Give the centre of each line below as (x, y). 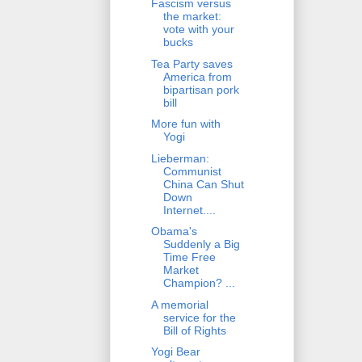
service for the (199, 317)
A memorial (179, 304)
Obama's (174, 232)
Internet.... (189, 210)
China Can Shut (203, 184)
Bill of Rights (194, 330)
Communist (192, 171)
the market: (192, 17)
